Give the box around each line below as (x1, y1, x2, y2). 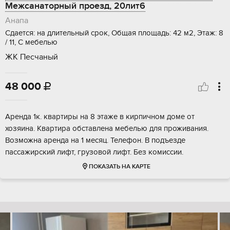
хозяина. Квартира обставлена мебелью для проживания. (5, 124, 208, 133)
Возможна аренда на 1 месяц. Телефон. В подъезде (5, 136, 185, 145)
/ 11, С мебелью (5, 37, 57, 47)
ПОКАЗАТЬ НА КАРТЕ (88, 163, 150, 171)
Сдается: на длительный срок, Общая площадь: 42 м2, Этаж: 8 (5, 28, 223, 38)
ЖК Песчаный (5, 52, 58, 63)
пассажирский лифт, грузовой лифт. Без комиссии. (5, 147, 183, 157)
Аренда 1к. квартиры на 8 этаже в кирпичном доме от (5, 112, 195, 122)
